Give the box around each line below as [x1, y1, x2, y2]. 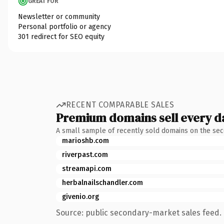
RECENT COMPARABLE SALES [66, 100, 174, 109]
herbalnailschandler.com [62, 178, 143, 187]
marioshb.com [62, 136, 109, 145]
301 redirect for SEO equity [18, 32, 104, 41]
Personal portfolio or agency [18, 22, 111, 31]
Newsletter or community [18, 12, 100, 21]
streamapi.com [62, 164, 111, 173]
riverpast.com [62, 150, 108, 159]
